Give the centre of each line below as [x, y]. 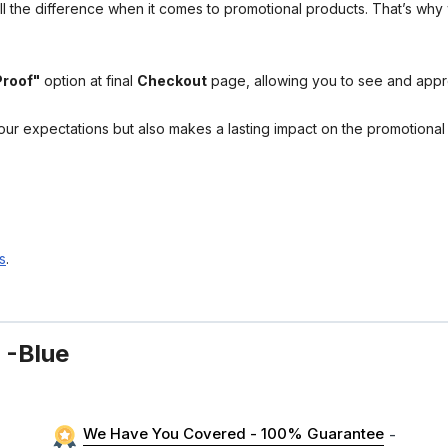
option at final [88, 80]
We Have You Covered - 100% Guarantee [233, 433]
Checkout [172, 80]
